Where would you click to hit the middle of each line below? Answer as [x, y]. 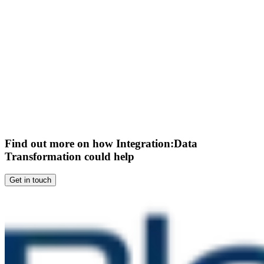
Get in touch [30, 180]
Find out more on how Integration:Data [101, 143]
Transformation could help [70, 156]
